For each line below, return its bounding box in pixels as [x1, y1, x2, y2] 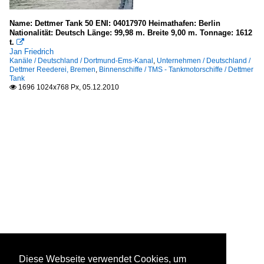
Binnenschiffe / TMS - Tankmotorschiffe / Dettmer [99, 65, 253, 74]
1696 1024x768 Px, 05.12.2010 [16, 83, 119, 92]
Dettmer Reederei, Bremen [9, 65, 95, 74]
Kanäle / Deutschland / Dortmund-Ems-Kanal [9, 57, 153, 65]
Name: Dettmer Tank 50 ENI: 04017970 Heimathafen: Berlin [9, 19, 220, 28]
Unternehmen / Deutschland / [157, 57, 250, 65]
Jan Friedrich [9, 47, 54, 57]
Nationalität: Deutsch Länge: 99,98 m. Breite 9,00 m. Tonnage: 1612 [9, 28, 252, 38]
